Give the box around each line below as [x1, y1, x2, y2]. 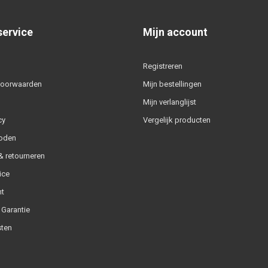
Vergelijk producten [143, 115, 211, 124]
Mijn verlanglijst [143, 97, 196, 106]
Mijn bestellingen [143, 79, 202, 89]
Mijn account [143, 25, 208, 38]
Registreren [143, 61, 182, 71]
